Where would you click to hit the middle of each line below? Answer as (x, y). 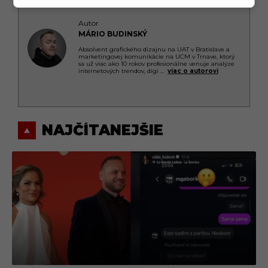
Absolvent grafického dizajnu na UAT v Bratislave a (154, 49)
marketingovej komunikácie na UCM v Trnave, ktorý (156, 56)
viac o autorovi (193, 71)
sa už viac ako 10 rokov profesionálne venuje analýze (156, 63)
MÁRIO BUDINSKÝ (113, 34)
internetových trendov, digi (119, 71)
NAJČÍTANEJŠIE (103, 130)
